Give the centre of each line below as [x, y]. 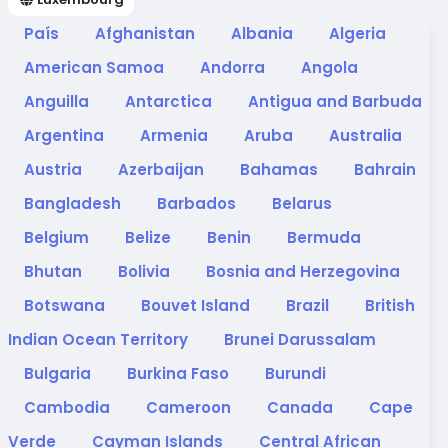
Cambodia [69, 407]
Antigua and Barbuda [335, 101]
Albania [264, 33]
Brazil [309, 305]
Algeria [357, 33]
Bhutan [55, 271]
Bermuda [324, 237]
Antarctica [170, 101]
